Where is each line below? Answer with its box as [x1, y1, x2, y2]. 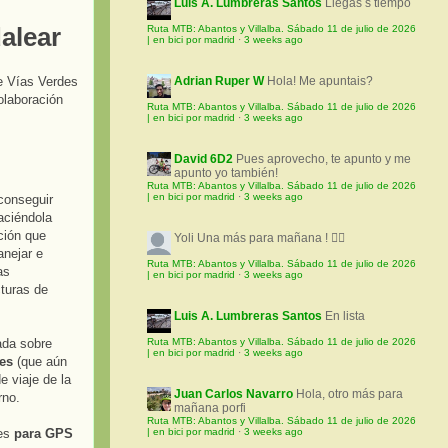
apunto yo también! [174, 166, 278, 181]
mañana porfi [174, 401, 246, 416]
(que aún [13, 353, 67, 369]
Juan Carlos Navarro [174, 387, 293, 402]
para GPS [14, 425, 73, 441]
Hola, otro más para [296, 387, 403, 402]
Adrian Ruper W [174, 74, 264, 89]
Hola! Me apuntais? [267, 74, 373, 89]
